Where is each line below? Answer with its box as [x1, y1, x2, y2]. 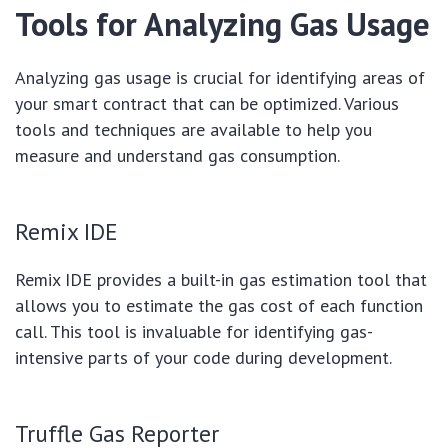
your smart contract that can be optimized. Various [15, 91, 399, 115]
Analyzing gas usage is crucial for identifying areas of [15, 65, 425, 89]
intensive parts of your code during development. [15, 345, 392, 369]
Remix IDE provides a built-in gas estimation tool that [15, 267, 427, 291]
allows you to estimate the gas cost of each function [15, 293, 423, 317]
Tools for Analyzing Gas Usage [15, 2, 430, 45]
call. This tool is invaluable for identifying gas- [15, 319, 373, 343]
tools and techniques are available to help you [15, 117, 372, 141]
